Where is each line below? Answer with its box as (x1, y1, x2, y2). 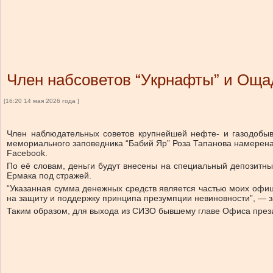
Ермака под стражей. (7, 171, 91, 180)
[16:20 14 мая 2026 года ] (4, 97, 79, 104)
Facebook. (7, 148, 48, 158)
